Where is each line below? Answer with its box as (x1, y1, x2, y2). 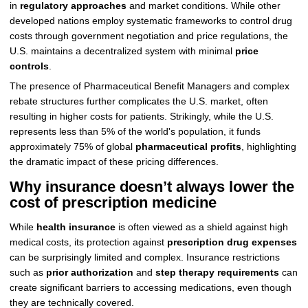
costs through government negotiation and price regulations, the (9, 30, 288, 41)
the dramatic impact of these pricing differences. (9, 156, 219, 167)
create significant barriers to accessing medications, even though (9, 282, 291, 293)
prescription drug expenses (166, 236, 297, 247)
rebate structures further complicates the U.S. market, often (9, 96, 268, 107)
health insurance (36, 221, 115, 232)
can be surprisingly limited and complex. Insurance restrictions (9, 252, 280, 263)
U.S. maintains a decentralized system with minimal (9, 45, 235, 56)
